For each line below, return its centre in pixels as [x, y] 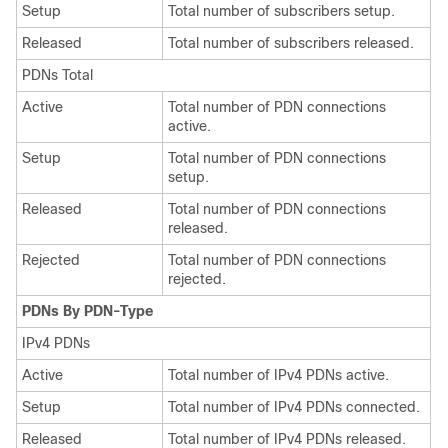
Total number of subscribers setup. [281, 11]
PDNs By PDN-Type [87, 311]
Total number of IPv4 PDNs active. [278, 375]
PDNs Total [57, 75]
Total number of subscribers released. [291, 43]
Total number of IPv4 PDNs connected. [294, 407]
